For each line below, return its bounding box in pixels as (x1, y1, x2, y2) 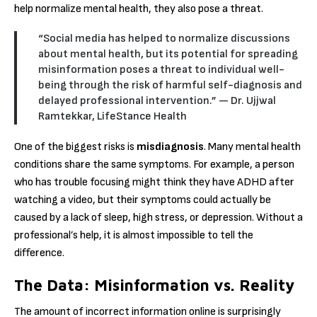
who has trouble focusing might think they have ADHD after (14, 175, 294, 190)
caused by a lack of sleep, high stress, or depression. (14, 211, 254, 225)
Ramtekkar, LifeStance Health (38, 110, 187, 124)
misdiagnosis (137, 140, 204, 154)
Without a (254, 211, 303, 225)
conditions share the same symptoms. (14, 158, 191, 172)
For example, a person (193, 158, 294, 172)
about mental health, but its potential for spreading (38, 47, 298, 62)
